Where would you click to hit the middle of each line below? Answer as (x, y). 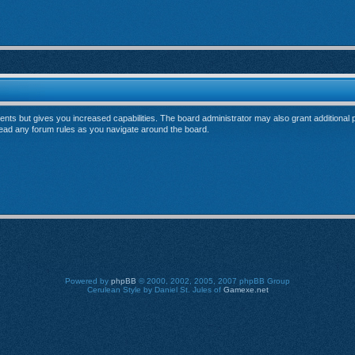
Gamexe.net (246, 289)
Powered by (88, 281)
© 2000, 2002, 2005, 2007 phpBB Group (213, 281)
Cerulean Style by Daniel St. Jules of (155, 289)
